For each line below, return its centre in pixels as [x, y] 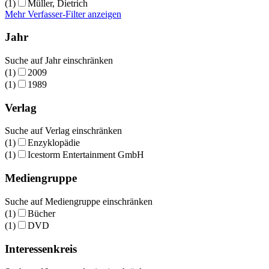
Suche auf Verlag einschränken [63, 131]
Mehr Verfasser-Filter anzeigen [63, 14]
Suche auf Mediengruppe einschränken [79, 201]
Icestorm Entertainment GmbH [86, 155]
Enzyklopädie [54, 143]
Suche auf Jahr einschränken [59, 60]
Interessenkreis [41, 249]
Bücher [41, 213]
